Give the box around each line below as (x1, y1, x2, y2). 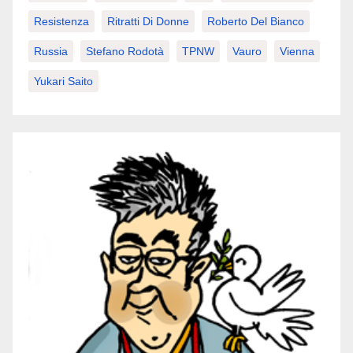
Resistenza (34, 15, 89, 28)
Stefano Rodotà (86, 45, 164, 58)
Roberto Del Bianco (207, 15, 304, 28)
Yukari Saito (34, 75, 93, 88)
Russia (34, 45, 68, 58)
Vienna (280, 45, 314, 58)
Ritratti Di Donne (107, 15, 189, 28)
